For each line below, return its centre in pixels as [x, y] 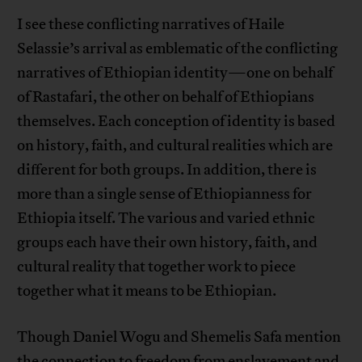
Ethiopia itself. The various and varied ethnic [166, 219]
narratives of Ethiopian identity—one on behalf [175, 73]
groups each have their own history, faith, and [168, 243]
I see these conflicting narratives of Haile [151, 25]
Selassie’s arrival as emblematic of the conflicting [178, 49]
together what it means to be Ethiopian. [147, 291]
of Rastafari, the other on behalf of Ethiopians [166, 97]
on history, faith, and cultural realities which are [175, 146]
